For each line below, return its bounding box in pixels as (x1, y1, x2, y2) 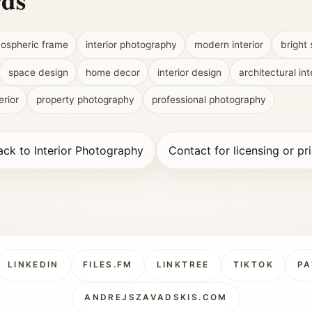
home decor (85, 66, 140, 78)
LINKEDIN (7, 260, 59, 270)
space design (8, 66, 68, 78)
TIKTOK (233, 260, 274, 270)
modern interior (194, 39, 263, 51)
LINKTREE (156, 260, 210, 270)
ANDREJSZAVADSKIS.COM (84, 292, 228, 303)
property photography (36, 94, 134, 106)
